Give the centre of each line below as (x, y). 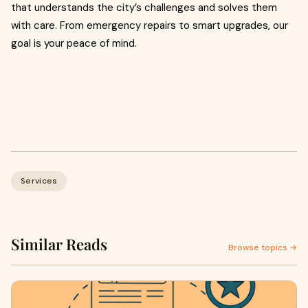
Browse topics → (263, 247)
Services (39, 181)
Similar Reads (59, 244)
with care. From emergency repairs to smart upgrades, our (150, 25)
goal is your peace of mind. (74, 43)
